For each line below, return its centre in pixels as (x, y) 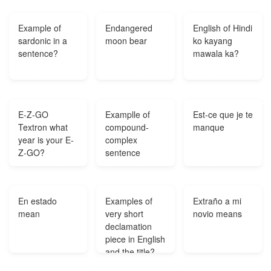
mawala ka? (216, 53)
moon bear (126, 41)
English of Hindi (222, 28)
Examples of (129, 201)
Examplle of (128, 114)
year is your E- (46, 140)
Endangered (129, 28)
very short (125, 214)
